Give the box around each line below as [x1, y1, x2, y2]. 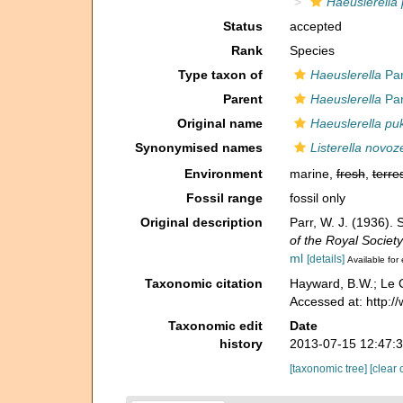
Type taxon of [177, 67, 263, 82]
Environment [184, 166, 263, 181]
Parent [222, 92, 263, 106]
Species [289, 43, 335, 58]
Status [222, 19, 263, 33]
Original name [176, 116, 263, 130]
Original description [139, 215, 263, 229]
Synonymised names [134, 140, 263, 155]
